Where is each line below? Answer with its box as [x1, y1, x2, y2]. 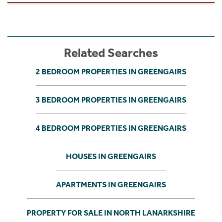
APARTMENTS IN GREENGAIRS [56, 179, 166, 189]
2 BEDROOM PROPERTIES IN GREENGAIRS [36, 66, 186, 76]
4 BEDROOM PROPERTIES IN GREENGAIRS [36, 123, 186, 133]
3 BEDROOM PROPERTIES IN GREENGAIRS [36, 95, 186, 105]
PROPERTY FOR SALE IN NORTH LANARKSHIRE [27, 208, 195, 218]
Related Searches [64, 46, 158, 60]
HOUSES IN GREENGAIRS [66, 151, 156, 161]
